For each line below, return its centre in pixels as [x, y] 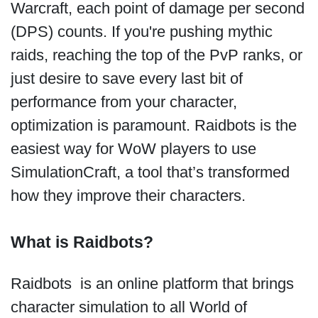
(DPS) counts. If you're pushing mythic [141, 31]
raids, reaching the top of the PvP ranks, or [156, 55]
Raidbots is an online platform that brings [152, 284]
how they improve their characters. [130, 195]
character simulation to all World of [128, 307]
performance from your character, [124, 102]
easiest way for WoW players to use [133, 148]
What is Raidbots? [82, 242]
